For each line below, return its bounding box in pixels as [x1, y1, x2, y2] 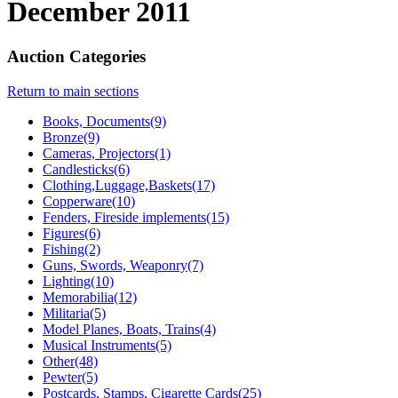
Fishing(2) [43, 241, 100, 257]
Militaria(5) [43, 305, 106, 321]
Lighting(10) [43, 273, 114, 289]
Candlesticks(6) [43, 161, 130, 177]
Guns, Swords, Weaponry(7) [43, 257, 203, 273]
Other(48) [43, 353, 98, 369]
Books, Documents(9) [43, 113, 166, 129]
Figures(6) [43, 225, 100, 241]
